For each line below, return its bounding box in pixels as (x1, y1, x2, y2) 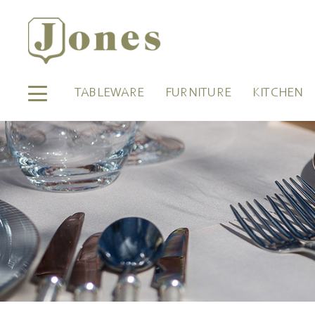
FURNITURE (165, 87, 231, 100)
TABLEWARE (75, 87, 144, 100)
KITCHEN (252, 87, 304, 100)
